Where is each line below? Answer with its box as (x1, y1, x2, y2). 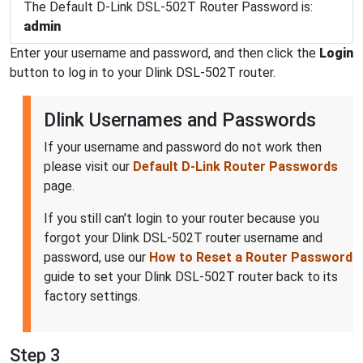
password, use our (44, 249, 149, 265)
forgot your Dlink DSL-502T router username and (44, 229, 322, 246)
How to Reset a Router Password (149, 249, 352, 265)
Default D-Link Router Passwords (133, 158, 338, 174)
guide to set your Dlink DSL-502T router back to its (44, 268, 338, 284)
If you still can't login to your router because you (44, 210, 319, 226)
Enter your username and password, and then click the (10, 45, 319, 61)
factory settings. (44, 288, 140, 304)
